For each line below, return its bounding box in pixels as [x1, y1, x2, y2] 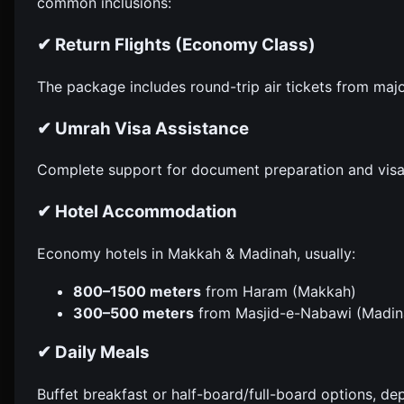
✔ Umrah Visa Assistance [37, 117, 249, 139]
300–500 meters [73, 303, 194, 322]
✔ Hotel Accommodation [37, 201, 237, 223]
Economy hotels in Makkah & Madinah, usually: [37, 243, 355, 262]
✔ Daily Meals [37, 342, 150, 363]
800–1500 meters [73, 281, 201, 300]
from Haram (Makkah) [201, 281, 356, 300]
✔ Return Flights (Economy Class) [37, 34, 316, 56]
